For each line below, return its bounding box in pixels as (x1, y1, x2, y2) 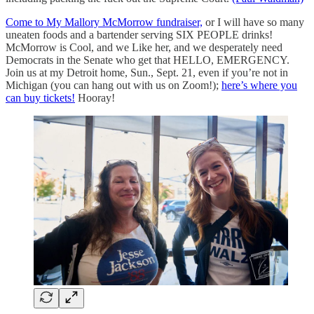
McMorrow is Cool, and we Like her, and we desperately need (6, 41, 282, 53)
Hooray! (75, 91, 115, 104)
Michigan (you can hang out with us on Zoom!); (6, 78, 221, 91)
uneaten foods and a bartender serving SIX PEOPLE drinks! (6, 28, 273, 41)
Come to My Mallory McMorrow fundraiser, (6, 15, 203, 28)
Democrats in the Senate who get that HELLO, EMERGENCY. (6, 53, 289, 66)
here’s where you (221, 78, 297, 91)
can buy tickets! (6, 91, 75, 104)
